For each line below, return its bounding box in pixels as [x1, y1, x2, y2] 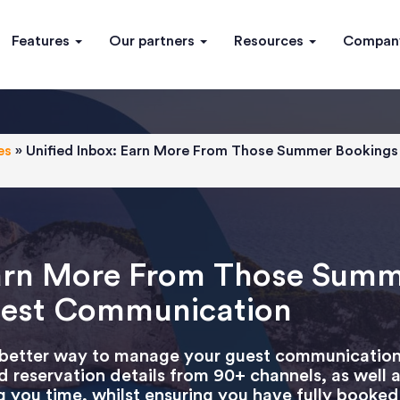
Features [12, 34, 73, 48]
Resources [234, 34, 307, 48]
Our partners [109, 34, 198, 48]
